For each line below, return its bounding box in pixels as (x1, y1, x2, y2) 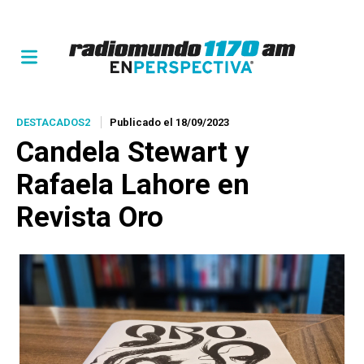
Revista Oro (16, 201, 163, 234)
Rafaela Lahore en (16, 168, 249, 201)
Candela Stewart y (16, 136, 249, 169)
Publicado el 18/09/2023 (110, 116, 229, 128)
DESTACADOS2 (16, 116, 90, 128)
